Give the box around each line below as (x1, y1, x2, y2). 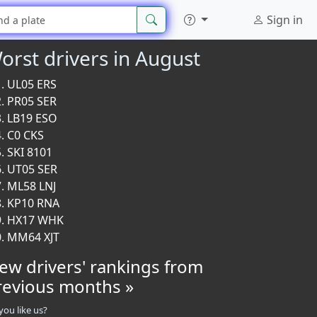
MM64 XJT (7, 229, 59, 245)
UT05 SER (7, 161, 57, 177)
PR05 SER (7, 93, 57, 109)
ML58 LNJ (7, 178, 56, 194)
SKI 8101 (7, 144, 52, 160)
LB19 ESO (7, 110, 57, 126)
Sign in (264, 12, 303, 28)
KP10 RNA (7, 195, 59, 211)
